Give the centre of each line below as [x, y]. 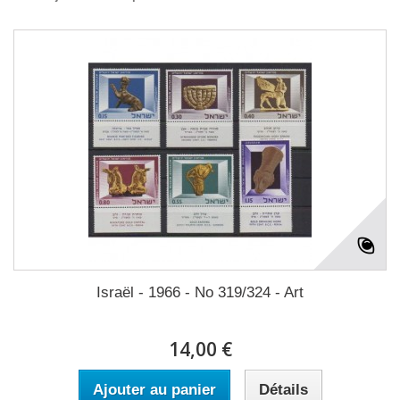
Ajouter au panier [154, 390]
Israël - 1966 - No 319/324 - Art [200, 292]
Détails [283, 390]
